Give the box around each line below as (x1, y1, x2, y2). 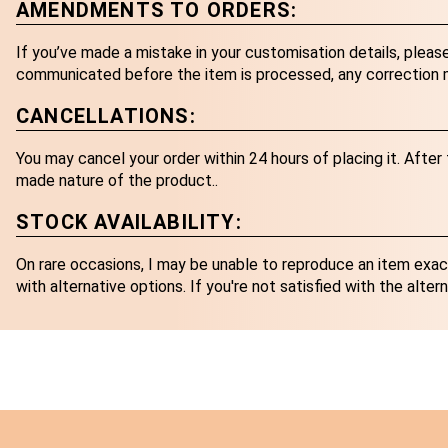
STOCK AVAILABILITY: (16, 210, 242, 235)
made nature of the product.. (16, 170, 218, 190)
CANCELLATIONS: (16, 104, 196, 129)
